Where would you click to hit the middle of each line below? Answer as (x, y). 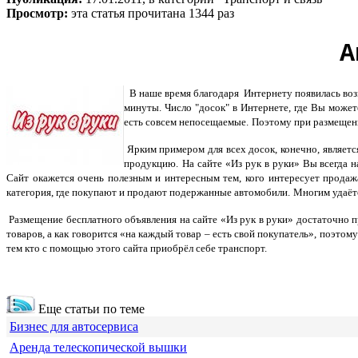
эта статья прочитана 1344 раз (153, 13)
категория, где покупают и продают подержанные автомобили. (148, 193)
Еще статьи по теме (90, 309)
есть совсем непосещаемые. (186, 122)
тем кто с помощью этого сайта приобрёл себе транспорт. (137, 249)
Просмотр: (39, 13)
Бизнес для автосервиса (74, 327)
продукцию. (151, 164)
